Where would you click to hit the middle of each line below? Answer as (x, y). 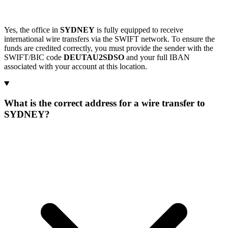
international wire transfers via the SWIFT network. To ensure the (109, 39)
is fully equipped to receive (139, 30)
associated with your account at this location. (76, 66)
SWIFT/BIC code (34, 57)
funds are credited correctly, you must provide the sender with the (109, 48)
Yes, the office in (32, 30)
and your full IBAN (157, 57)
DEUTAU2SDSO (94, 57)
